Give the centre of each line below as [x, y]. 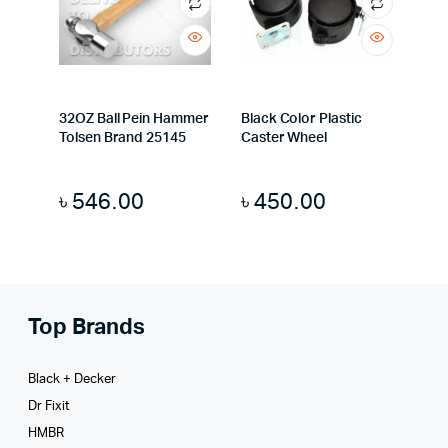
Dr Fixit [49, 406]
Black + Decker [72, 379]
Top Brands [87, 326]
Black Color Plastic [301, 118]
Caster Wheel [284, 137]
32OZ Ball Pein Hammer [134, 118]
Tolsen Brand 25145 [122, 137]
